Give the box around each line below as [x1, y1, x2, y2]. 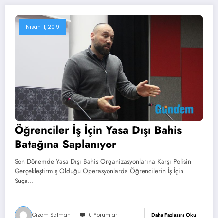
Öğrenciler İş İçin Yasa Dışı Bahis [15, 122, 182, 138]
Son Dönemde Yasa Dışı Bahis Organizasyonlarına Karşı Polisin [15, 156, 191, 166]
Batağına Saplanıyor [15, 136, 116, 152]
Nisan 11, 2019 [26, 23, 59, 31]
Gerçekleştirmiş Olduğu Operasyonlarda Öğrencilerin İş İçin [15, 166, 183, 176]
